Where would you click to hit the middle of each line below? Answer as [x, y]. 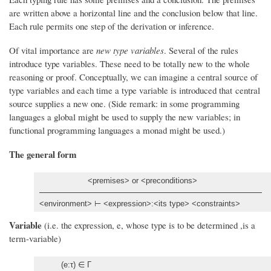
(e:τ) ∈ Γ [65, 265]
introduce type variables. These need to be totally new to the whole [129, 64]
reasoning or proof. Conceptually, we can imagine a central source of [133, 77]
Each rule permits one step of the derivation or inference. [112, 26]
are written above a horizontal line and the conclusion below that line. [135, 13]
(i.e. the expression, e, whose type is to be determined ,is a [149, 225]
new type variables [130, 51]
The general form [43, 155]
